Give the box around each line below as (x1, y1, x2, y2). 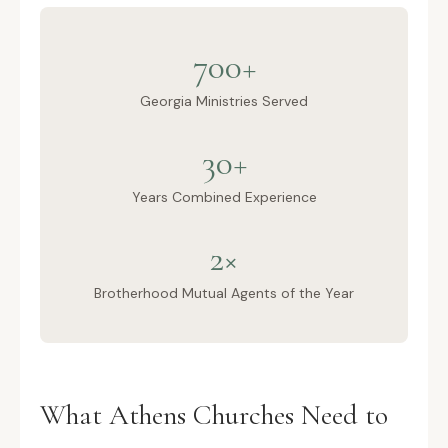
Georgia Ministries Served (140, 92, 308, 110)
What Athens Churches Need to (40, 398, 388, 432)
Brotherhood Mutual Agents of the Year (94, 284, 354, 302)
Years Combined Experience (131, 188, 317, 206)
